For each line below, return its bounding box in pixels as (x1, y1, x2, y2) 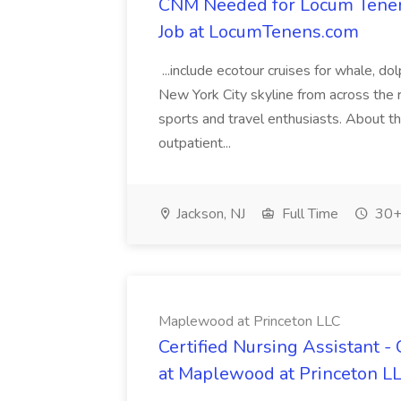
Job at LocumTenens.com (158, 20, 359, 44)
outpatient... (158, 133, 235, 153)
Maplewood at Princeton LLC (158, 311, 340, 331)
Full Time (278, 204, 338, 224)
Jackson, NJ (173, 204, 245, 224)
